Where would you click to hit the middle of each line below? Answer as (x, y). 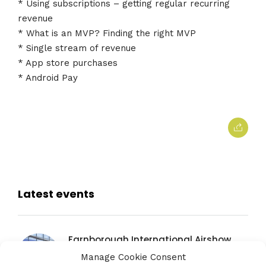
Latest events (56, 194)
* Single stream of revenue (77, 48)
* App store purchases (68, 63)
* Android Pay (48, 77)
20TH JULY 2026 (96, 256)
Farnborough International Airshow (150, 239)
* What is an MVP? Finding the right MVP (107, 33)
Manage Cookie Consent (133, 257)
